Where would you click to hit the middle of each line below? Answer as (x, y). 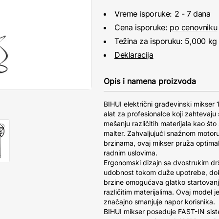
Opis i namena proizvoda (150, 81)
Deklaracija (134, 55)
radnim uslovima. (131, 153)
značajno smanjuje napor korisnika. (159, 202)
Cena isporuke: (142, 28)
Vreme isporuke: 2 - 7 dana (163, 14)
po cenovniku (194, 28)
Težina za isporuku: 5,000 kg (166, 41)
